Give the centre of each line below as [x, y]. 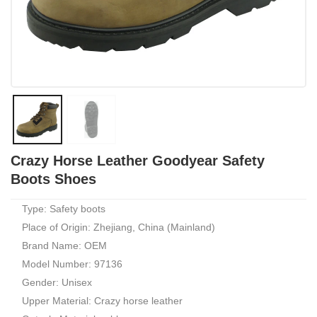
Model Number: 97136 [72, 264]
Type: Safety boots [64, 209]
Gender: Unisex [57, 282]
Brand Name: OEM [64, 246]
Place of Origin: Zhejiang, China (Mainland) [119, 227]
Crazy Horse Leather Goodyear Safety [138, 161]
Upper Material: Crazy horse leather [102, 301]
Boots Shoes [53, 179]
